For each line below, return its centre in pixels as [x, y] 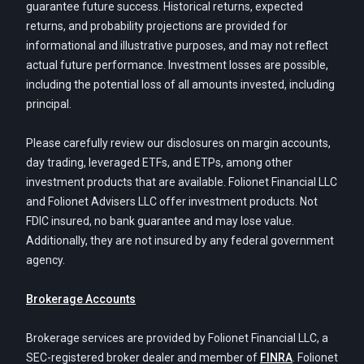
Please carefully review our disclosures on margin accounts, [178, 143]
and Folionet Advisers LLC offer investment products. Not [172, 201]
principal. [49, 104]
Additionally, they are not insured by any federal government [180, 240]
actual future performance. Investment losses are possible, [177, 65]
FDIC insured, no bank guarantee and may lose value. [160, 221]
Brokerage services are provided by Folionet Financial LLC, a [177, 338]
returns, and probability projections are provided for [157, 26]
